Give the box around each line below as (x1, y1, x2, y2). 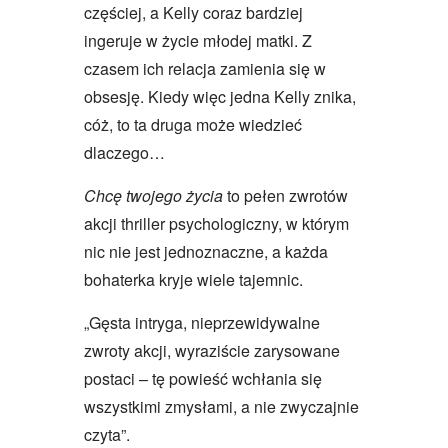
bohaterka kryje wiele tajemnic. (84, 267, 303, 291)
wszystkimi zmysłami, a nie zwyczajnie (84, 394, 359, 418)
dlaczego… (84, 140, 165, 164)
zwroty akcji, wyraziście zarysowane (84, 338, 340, 362)
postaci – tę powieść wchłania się (84, 366, 322, 390)
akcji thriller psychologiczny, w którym (84, 211, 349, 235)
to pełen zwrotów (223, 183, 348, 207)
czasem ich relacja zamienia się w (84, 56, 326, 80)
